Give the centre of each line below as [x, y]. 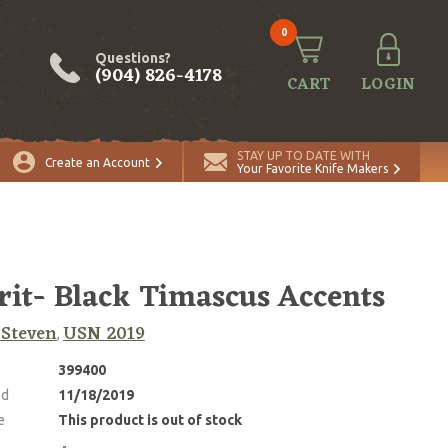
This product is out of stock [149, 420]
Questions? [133, 57]
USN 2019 [103, 334]
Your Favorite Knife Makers [312, 168]
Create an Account [97, 162]
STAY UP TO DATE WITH [303, 155]
